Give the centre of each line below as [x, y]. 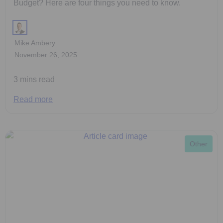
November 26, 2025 [46, 55]
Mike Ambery [35, 43]
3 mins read [34, 80]
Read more [33, 100]
